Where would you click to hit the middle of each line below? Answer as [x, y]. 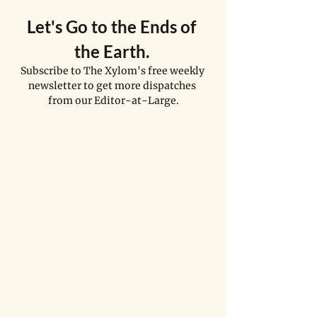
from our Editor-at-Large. [113, 101]
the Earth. [113, 52]
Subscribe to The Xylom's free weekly [113, 71]
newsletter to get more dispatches [113, 86]
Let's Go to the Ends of [113, 27]
